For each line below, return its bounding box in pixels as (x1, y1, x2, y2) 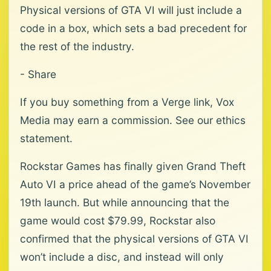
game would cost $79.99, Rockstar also (20, 214, 215, 227)
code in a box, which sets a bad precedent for (20, 22, 247, 34)
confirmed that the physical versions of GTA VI (20, 232, 249, 245)
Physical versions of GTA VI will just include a (20, 4, 242, 16)
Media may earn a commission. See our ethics (20, 114, 246, 126)
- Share (20, 68, 56, 80)
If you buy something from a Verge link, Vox (20, 96, 234, 108)
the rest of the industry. (20, 40, 134, 53)
